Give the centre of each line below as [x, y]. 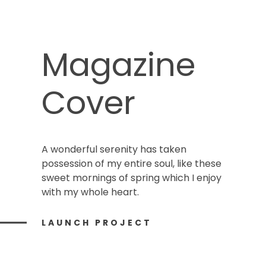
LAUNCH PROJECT [97, 223]
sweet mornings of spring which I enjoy [132, 178]
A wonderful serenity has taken [114, 150]
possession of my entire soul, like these [132, 164]
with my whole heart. [90, 192]
